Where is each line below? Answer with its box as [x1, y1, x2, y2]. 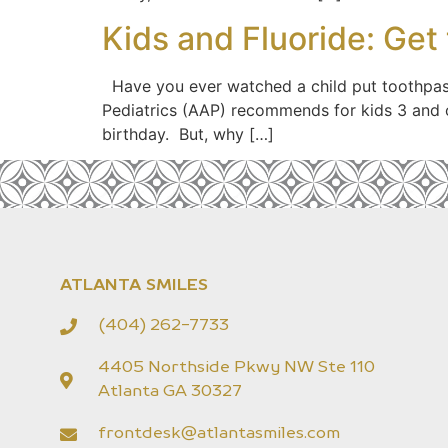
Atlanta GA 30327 [98, 384, 243, 401]
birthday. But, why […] [102, 123, 274, 144]
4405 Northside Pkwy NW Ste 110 [98, 360, 376, 377]
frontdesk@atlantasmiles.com [98, 426, 341, 443]
